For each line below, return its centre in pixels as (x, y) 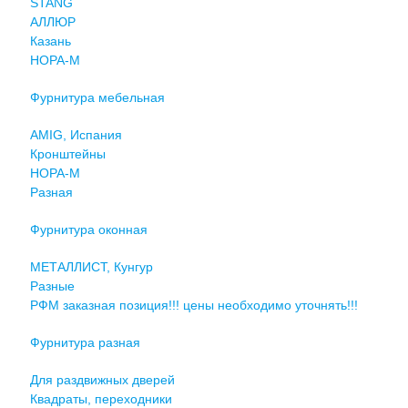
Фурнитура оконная (88, 229)
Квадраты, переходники (101, 398)
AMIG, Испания (76, 134)
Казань (50, 41)
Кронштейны (67, 153)
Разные (52, 286)
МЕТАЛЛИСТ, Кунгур (91, 266)
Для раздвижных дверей (102, 379)
